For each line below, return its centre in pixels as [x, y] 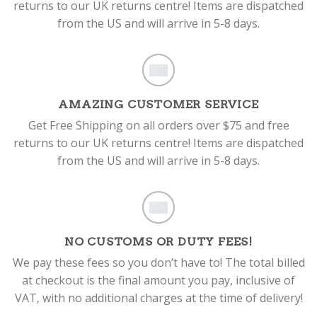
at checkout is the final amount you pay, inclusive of [158, 281]
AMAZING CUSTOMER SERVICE [158, 105]
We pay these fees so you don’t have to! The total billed [158, 263]
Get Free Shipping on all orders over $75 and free [158, 126]
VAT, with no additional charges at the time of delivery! [158, 298]
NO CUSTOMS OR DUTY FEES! [158, 242]
